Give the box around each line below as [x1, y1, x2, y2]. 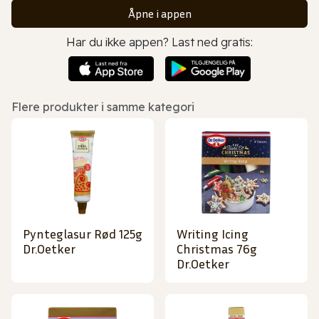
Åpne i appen [127, 6, 192, 21]
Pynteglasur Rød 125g [23, 226, 142, 242]
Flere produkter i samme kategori [11, 100, 194, 115]
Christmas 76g [177, 241, 257, 257]
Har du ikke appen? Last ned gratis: [66, 34, 253, 49]
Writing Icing [177, 226, 249, 242]
